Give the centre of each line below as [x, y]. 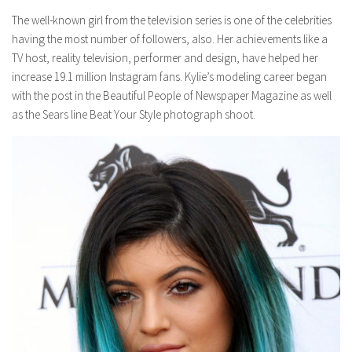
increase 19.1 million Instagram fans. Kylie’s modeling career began [169, 77]
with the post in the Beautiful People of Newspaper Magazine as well [172, 96]
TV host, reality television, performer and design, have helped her [165, 58]
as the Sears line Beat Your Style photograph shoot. [134, 115]
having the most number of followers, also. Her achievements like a [170, 39]
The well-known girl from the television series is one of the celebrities [172, 20]
